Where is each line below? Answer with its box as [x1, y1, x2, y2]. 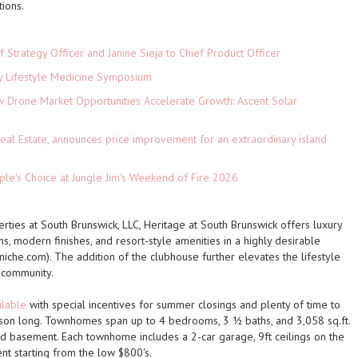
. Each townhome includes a [57, 329, 191, 344]
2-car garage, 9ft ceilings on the [191, 329, 344, 344]
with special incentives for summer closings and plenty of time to [26, 297, 340, 312]
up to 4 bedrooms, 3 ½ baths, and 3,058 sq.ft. [131, 313, 351, 328]
